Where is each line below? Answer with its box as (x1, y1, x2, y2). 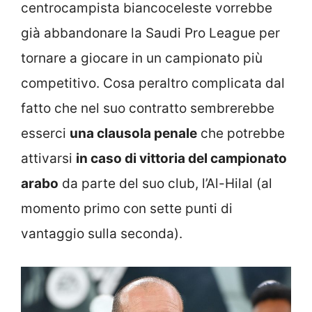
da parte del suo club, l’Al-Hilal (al (58, 175, 272, 192)
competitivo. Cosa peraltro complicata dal (21, 75, 285, 92)
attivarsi (21, 150, 76, 167)
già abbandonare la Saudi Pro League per (21, 25, 280, 42)
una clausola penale (70, 125, 197, 142)
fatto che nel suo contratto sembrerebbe (21, 100, 274, 117)
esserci (21, 125, 70, 142)
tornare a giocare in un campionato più (21, 50, 263, 67)
